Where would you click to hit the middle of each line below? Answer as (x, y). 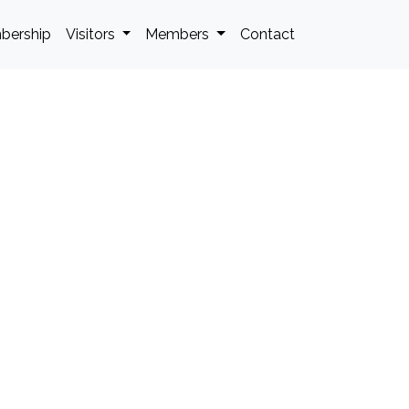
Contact (267, 34)
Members (179, 34)
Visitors (92, 34)
